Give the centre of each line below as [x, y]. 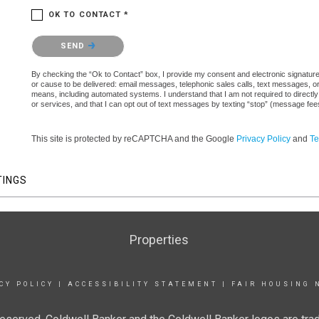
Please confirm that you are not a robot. [111, 38]
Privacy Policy [263, 138]
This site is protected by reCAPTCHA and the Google [134, 138]
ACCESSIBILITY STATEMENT [142, 284]
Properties [159, 239]
